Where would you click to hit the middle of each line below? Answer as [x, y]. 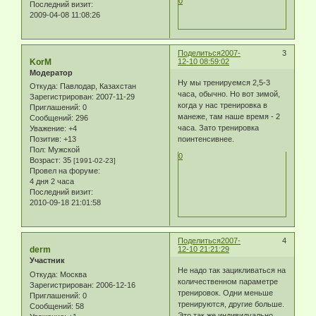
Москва [72, 274]
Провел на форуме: [65, 171]
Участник [47, 261]
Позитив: [45, 139]
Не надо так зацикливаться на [232, 270]
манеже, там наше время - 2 [229, 116]
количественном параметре [228, 281]
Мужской [63, 150]
